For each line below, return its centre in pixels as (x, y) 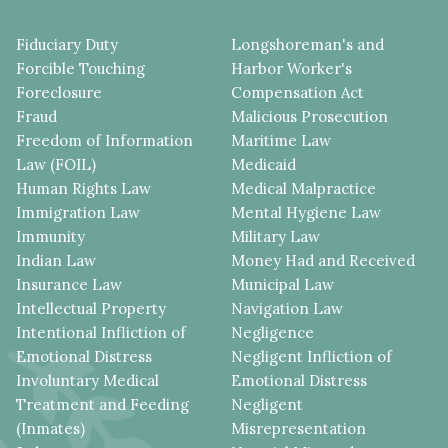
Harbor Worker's (292, 68)
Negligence (273, 332)
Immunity (51, 236)
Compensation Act (298, 92)
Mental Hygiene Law (306, 212)
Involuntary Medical (88, 380)
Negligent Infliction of (312, 356)
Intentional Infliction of (101, 332)
